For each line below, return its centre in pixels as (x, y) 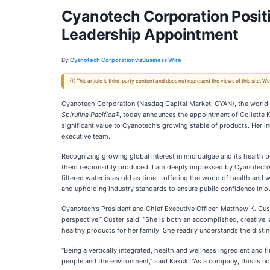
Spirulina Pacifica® (90, 115)
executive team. (86, 136)
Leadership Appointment (150, 34)
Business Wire (162, 60)
